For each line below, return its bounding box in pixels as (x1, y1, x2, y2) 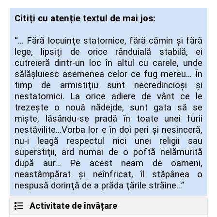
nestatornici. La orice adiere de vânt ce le (15, 91, 202, 102)
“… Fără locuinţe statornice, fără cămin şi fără (15, 35, 202, 46)
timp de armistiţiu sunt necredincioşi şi (15, 79, 202, 91)
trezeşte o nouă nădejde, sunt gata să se (15, 102, 202, 113)
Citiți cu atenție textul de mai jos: (15, 13, 155, 24)
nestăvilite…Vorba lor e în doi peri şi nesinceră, (15, 124, 202, 135)
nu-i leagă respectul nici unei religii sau (15, 135, 202, 146)
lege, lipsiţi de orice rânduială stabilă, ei (15, 46, 202, 57)
